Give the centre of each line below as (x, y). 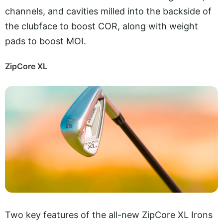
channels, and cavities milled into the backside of (108, 11)
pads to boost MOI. (47, 41)
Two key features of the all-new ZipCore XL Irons (109, 215)
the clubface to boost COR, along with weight (102, 26)
